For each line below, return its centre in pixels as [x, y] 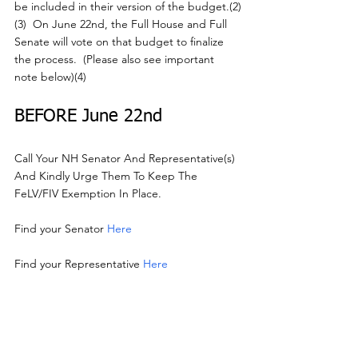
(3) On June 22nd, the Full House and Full [122, 24]
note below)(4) [50, 77]
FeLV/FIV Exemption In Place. [88, 194]
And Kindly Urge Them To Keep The [107, 176]
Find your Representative [79, 264]
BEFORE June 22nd [88, 117]
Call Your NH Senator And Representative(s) [126, 159]
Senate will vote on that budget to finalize [121, 42]
